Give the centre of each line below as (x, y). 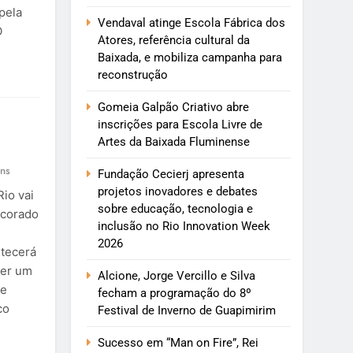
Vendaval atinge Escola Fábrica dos (192, 23)
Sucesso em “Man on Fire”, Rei (178, 343)
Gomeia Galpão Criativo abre (174, 108)
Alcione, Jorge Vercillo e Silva (177, 276)
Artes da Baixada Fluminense (174, 142)
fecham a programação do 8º (175, 294)
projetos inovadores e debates (178, 192)
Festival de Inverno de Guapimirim (187, 311)
